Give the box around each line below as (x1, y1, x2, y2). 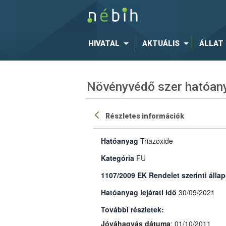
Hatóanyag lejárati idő (100, 187, 177, 197)
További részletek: (100, 204, 164, 214)
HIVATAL (88, 39, 120, 48)
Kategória (100, 152, 134, 163)
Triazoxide (140, 135, 173, 146)
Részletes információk (105, 112, 185, 121)
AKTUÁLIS (142, 39, 180, 48)
